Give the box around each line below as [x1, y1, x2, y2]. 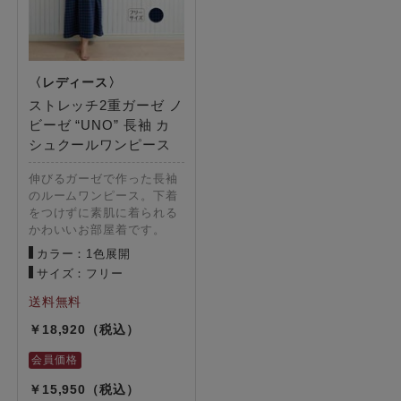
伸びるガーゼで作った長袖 [28, 171, 178, 185]
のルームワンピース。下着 [28, 188, 178, 202]
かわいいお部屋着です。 [28, 222, 166, 236]
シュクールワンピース [28, 136, 171, 152]
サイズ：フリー [36, 266, 124, 280]
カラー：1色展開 [36, 246, 131, 260]
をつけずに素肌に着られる [28, 205, 178, 219]
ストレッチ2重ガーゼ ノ [28, 97, 183, 113]
